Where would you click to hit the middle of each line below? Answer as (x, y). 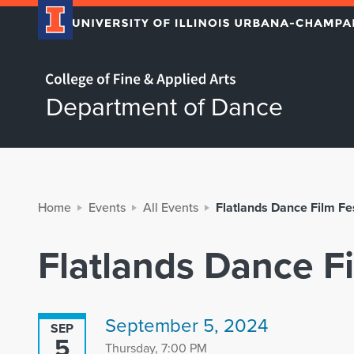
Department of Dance (164, 107)
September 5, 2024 (186, 326)
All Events (171, 207)
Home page (60, 69)
